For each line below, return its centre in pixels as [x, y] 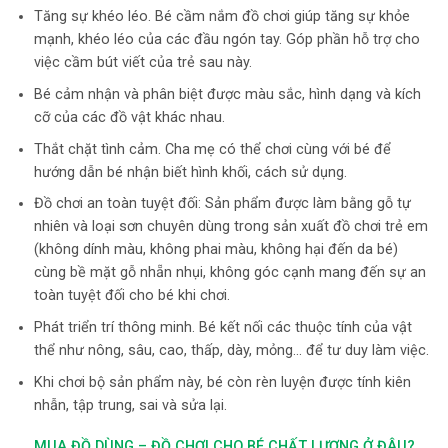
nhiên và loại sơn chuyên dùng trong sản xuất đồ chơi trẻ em [230, 227]
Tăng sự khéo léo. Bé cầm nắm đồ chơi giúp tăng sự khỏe [221, 17]
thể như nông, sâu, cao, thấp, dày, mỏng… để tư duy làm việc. [231, 350]
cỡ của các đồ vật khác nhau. [129, 117]
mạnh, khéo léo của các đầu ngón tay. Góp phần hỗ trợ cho [226, 40]
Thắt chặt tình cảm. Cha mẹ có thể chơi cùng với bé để [212, 149]
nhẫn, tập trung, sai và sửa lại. [130, 405]
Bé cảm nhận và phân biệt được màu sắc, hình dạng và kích [227, 94]
